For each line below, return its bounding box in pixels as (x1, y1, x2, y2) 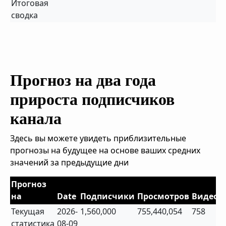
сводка (11, 10, 38, 21)
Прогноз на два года (10, 71, 156, 89)
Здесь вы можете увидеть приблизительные (10, 133, 186, 144)
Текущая (11, 206, 45, 217)
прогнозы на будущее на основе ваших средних (10, 145, 200, 156)
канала (10, 109, 62, 128)
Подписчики (80, 191, 135, 202)
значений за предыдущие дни (10, 157, 129, 168)
